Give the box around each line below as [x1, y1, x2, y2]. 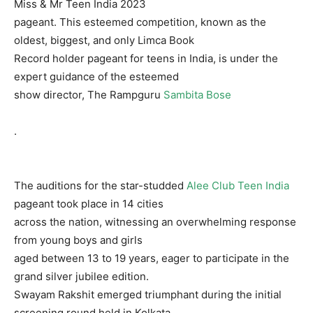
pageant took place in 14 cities [14, 197, 163, 210]
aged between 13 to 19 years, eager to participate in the [14, 252, 289, 265]
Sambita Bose [163, 88, 231, 101]
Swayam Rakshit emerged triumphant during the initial [14, 288, 282, 301]
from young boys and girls [14, 233, 143, 247]
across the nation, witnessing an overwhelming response [14, 215, 296, 228]
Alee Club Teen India [187, 179, 289, 192]
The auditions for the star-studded [14, 179, 187, 192]
